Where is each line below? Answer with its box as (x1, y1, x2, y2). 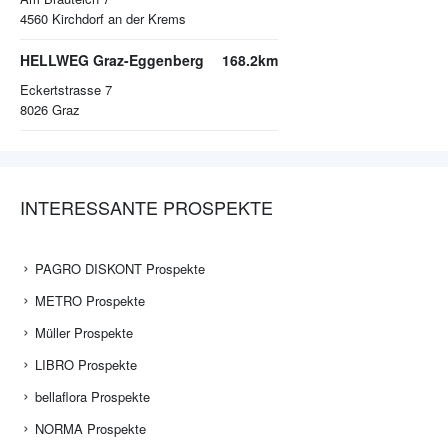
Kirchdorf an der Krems (52, 9, 186, 29)
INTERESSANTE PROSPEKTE (20, 194, 273, 221)
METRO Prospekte (35, 291, 145, 311)
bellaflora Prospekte (35, 387, 150, 407)
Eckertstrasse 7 (20, 80, 112, 100)
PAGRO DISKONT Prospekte (35, 259, 205, 279)
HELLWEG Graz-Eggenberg (20, 50, 204, 71)
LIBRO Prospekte (35, 355, 137, 375)
